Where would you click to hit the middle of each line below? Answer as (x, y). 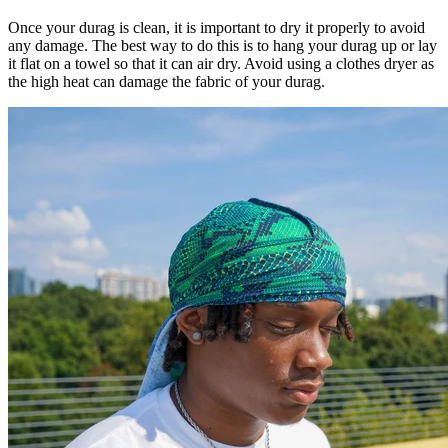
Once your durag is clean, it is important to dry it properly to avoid (216, 28)
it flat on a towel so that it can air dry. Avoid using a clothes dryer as (221, 64)
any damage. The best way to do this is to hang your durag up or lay (222, 46)
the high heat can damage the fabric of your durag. (166, 82)
